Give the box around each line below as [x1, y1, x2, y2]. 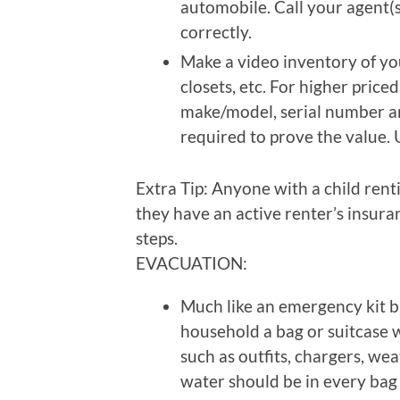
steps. [136, 228, 178, 249]
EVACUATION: [136, 253, 247, 274]
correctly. [180, 21, 252, 43]
